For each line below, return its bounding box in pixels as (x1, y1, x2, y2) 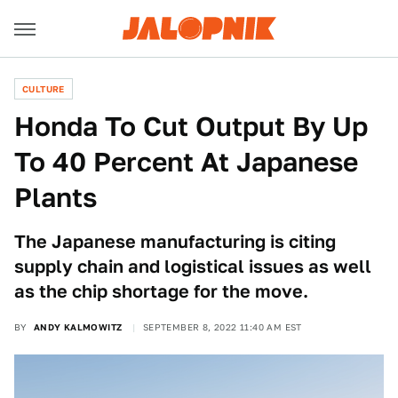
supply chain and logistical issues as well (14, 256, 371, 277)
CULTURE (22, 84, 65, 94)
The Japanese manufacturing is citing (14, 231, 336, 252)
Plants (14, 181, 97, 213)
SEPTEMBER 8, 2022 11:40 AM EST (142, 322, 302, 332)
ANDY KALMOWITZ (33, 322, 123, 332)
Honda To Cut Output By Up (14, 110, 368, 142)
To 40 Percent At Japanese (14, 146, 358, 178)
